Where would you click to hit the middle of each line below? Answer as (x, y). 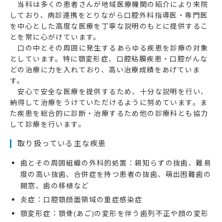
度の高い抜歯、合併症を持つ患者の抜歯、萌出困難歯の (116, 174)
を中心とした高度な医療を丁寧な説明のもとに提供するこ (109, 26)
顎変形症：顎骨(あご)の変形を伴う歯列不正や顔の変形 (115, 214)
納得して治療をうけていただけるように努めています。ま (109, 103)
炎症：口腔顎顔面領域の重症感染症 (82, 200)
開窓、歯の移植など (55, 186)
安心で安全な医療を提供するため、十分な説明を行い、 (109, 92)
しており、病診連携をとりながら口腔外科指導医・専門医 (109, 15)
